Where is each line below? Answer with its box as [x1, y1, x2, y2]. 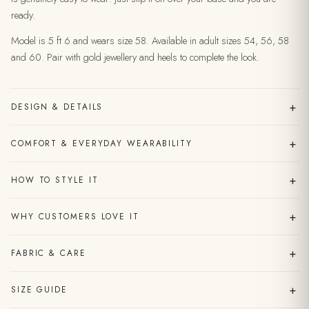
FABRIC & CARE [11, 246, 86, 259]
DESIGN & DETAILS [11, 100, 103, 112]
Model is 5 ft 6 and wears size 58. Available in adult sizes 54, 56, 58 [11, 34, 289, 48]
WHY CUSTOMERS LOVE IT [11, 210, 139, 222]
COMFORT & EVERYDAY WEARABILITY [11, 137, 192, 149]
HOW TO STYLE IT [11, 173, 99, 186]
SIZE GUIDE [11, 283, 68, 295]
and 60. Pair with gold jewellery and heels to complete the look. [11, 50, 259, 65]
